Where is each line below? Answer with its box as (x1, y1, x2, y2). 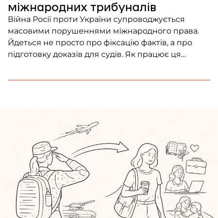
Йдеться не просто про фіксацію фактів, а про (8, 38, 192, 48)
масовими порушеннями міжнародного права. (8, 26, 199, 36)
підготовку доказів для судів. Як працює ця (8, 50, 181, 59)
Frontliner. (8, 73, 48, 83)
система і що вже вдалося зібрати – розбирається (8, 61, 210, 71)
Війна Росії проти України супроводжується (8, 15, 185, 24)
